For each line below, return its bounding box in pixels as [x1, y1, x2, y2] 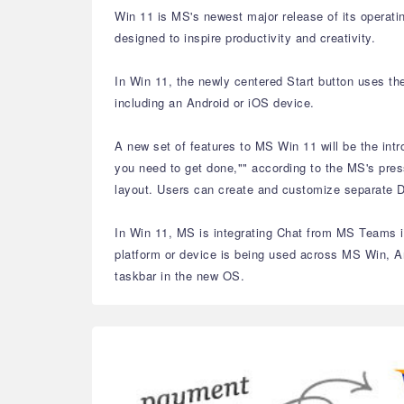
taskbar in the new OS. [115, 267, 244, 284]
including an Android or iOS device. [115, 94, 315, 111]
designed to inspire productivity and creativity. [115, 29, 380, 46]
